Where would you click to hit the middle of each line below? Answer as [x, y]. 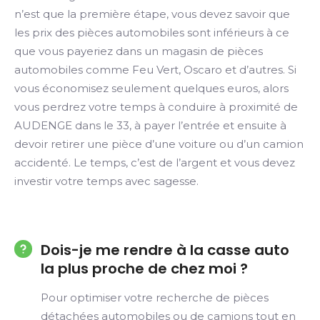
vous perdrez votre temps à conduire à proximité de [156, 107]
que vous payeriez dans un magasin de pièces [139, 51]
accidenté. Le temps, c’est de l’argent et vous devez [155, 163]
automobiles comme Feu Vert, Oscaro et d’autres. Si [155, 70]
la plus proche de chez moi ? [144, 269]
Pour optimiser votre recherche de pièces [155, 298]
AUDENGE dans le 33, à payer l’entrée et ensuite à [150, 126]
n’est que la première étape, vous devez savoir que [152, 14]
